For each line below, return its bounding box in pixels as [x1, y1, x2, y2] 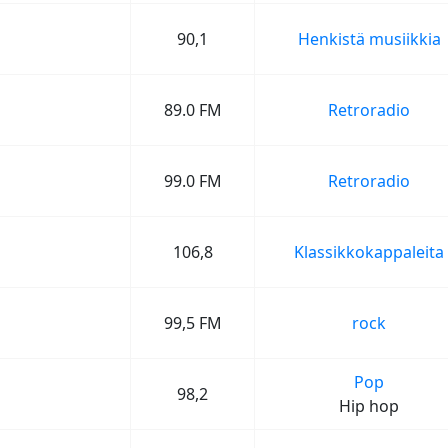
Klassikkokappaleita [294, 241, 444, 263]
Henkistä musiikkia [297, 28, 441, 50]
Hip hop [339, 395, 399, 417]
